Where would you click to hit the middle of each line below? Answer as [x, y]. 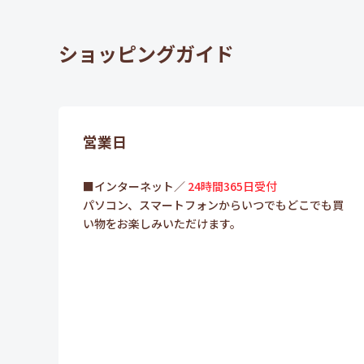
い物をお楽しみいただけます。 [162, 223]
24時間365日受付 [232, 186]
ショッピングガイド [146, 53]
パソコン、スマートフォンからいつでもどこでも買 [213, 204]
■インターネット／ [135, 186]
